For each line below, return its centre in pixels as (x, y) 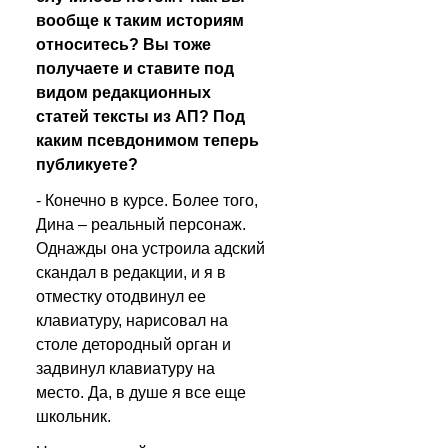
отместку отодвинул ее (121, 296)
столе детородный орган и (133, 344)
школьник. (73, 416)
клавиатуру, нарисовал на (132, 320)
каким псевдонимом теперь (147, 140)
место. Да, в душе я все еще (141, 392)
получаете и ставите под (135, 68)
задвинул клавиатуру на (125, 368)
